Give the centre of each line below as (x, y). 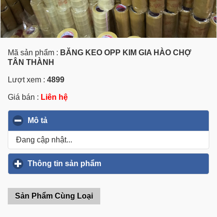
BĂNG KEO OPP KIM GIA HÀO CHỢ (126, 52)
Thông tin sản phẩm (64, 164)
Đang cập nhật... (44, 139)
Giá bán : (24, 97)
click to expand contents (146, 164)
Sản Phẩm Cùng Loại (54, 196)
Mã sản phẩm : (34, 52)
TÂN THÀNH (31, 62)
